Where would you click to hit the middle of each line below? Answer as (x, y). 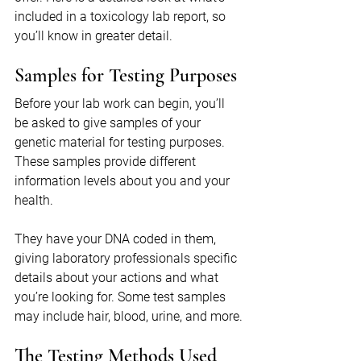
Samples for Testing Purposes (126, 76)
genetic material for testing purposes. (121, 143)
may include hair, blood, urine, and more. (129, 317)
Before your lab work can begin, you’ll (121, 104)
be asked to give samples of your (109, 123)
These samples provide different (107, 162)
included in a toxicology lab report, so (122, 17)
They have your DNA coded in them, (117, 239)
